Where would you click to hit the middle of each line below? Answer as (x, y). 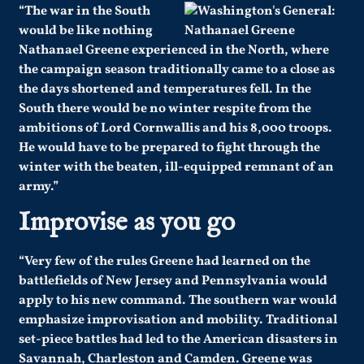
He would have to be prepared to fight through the (170, 147)
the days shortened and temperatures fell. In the (165, 89)
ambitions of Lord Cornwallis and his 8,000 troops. (176, 128)
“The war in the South (85, 11)
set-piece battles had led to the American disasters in (179, 340)
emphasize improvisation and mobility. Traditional (178, 321)
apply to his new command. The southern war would (178, 301)
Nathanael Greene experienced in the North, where (174, 50)
